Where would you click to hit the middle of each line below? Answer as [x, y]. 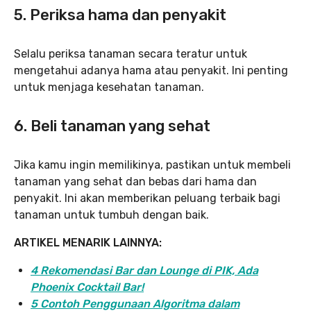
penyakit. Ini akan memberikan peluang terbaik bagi [147, 198]
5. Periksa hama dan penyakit [120, 15]
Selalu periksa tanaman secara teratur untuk [131, 53]
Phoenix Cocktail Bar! [87, 287]
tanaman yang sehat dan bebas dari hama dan [135, 181]
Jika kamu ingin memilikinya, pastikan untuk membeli [152, 165]
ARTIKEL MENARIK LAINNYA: [88, 242]
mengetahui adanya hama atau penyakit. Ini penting [151, 70]
